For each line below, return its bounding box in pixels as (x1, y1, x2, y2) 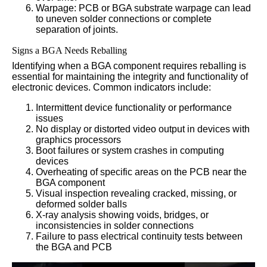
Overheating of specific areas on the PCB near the (36, 167, 247, 178)
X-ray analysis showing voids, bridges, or (36, 210, 209, 221)
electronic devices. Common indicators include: (12, 82, 211, 93)
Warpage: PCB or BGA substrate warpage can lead (36, 3, 251, 14)
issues (36, 113, 63, 124)
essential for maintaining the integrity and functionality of (12, 72, 248, 82)
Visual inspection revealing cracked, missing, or (36, 188, 237, 199)
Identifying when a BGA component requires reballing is (12, 61, 246, 72)
